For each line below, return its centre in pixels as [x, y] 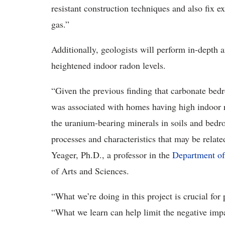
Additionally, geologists [96, 49]
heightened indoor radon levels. [111, 65]
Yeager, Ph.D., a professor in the [112, 155]
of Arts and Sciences [89, 171]
